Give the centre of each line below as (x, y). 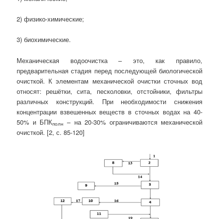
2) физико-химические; (51, 19)
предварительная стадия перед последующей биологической (109, 70)
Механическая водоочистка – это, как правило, (109, 60)
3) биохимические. (44, 40)
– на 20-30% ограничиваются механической (133, 122)
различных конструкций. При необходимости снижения (109, 101)
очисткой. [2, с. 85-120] (51, 132)
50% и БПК (35, 122)
